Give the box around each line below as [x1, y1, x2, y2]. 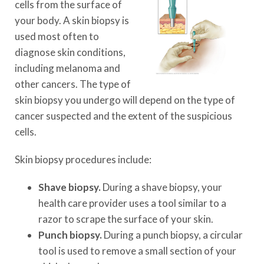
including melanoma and [15, 62, 120, 74]
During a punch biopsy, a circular [102, 229, 243, 241]
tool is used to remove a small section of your [38, 245, 236, 257]
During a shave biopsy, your [101, 181, 222, 193]
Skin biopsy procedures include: [15, 153, 151, 166]
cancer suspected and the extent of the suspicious [15, 110, 232, 122]
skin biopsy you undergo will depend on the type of [15, 94, 235, 106]
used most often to [15, 30, 99, 42]
